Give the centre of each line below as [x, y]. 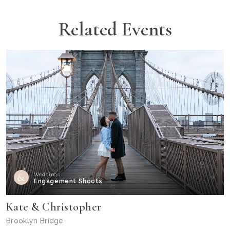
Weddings [47, 174]
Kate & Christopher [54, 207]
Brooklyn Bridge [35, 221]
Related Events [115, 29]
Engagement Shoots [68, 181]
